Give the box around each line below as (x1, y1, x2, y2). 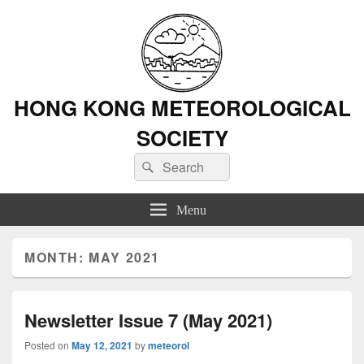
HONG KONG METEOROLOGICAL (13, 93, 351, 123)
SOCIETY (136, 123, 228, 153)
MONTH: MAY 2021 (24, 248, 160, 266)
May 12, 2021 (71, 338, 132, 353)
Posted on (24, 338, 71, 352)
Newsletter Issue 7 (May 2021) (24, 307, 272, 333)
